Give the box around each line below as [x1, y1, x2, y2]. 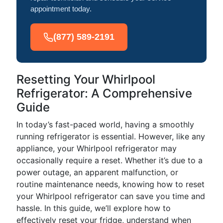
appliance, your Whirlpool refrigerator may [16, 143, 177, 153]
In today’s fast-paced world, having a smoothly [16, 119, 194, 129]
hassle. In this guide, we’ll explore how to [16, 203, 171, 213]
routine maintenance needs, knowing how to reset [16, 179, 205, 189]
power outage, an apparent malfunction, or [16, 167, 178, 177]
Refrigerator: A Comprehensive [16, 86, 192, 101]
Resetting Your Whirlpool [16, 72, 155, 87]
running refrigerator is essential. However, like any [16, 131, 205, 141]
